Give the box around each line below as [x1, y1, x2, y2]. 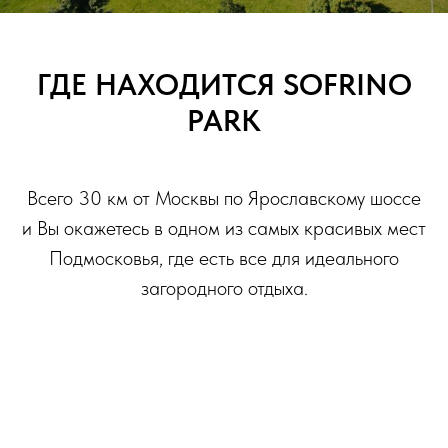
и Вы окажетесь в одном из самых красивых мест [22, 216, 426, 241]
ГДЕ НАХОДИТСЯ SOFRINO [36, 66, 412, 103]
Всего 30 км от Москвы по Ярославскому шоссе [27, 186, 421, 211]
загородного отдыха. [140, 276, 308, 301]
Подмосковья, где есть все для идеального [49, 246, 399, 271]
